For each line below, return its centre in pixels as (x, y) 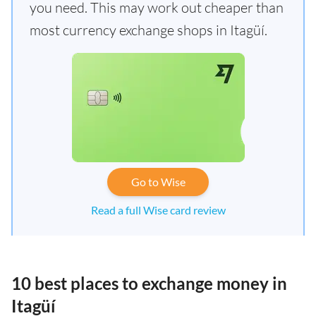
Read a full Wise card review (158, 210)
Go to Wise (158, 182)
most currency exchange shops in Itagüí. (148, 30)
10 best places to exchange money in (149, 283)
